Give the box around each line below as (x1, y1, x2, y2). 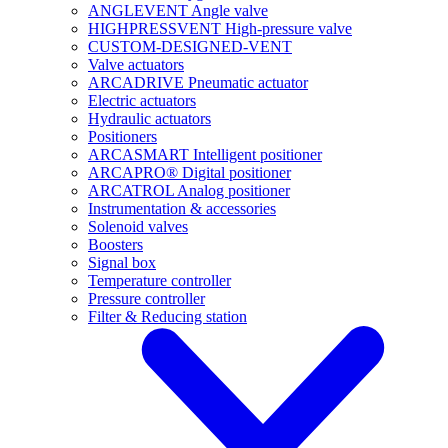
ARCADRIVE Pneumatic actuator (88, 74, 308, 91)
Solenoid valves (88, 218, 188, 235)
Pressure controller (88, 290, 205, 307)
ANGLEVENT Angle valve (88, 2, 268, 19)
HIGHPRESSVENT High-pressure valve (88, 20, 352, 37)
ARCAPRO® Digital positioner (88, 164, 291, 181)
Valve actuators (88, 56, 184, 73)
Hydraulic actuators (88, 110, 211, 127)
